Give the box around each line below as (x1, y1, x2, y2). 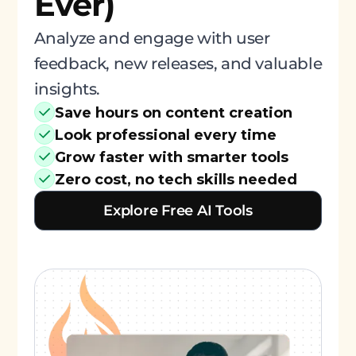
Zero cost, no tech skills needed (54, 171, 297, 188)
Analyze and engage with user (33, 29, 270, 48)
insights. (33, 79, 100, 99)
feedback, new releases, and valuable (33, 54, 323, 73)
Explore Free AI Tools (103, 202, 253, 219)
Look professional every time (54, 126, 277, 144)
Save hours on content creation (54, 104, 292, 122)
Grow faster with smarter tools (54, 149, 288, 166)
